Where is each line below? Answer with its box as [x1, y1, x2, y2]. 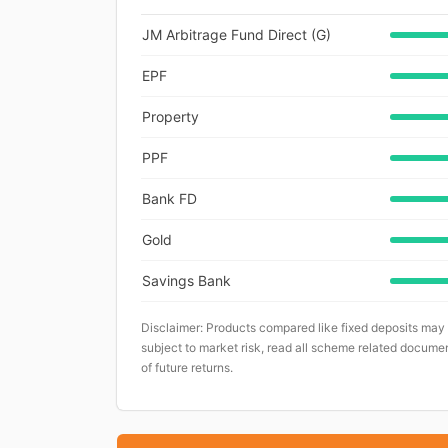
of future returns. [141, 359, 233, 375]
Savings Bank [142, 271, 231, 289]
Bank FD [142, 189, 197, 207]
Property [142, 107, 199, 125]
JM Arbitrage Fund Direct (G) [142, 25, 331, 43]
